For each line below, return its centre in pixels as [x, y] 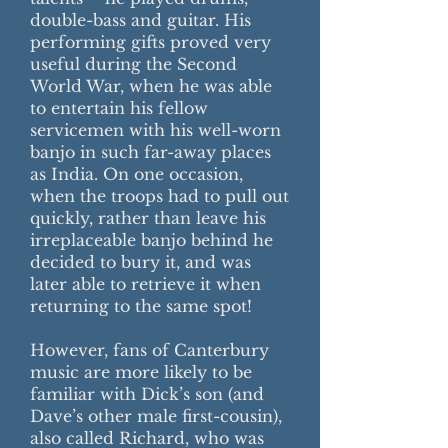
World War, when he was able [151, 86]
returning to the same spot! [141, 306]
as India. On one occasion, [136, 174]
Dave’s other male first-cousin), [156, 416]
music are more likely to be [141, 372]
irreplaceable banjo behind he [151, 240]
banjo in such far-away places [150, 152]
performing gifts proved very [150, 42]
